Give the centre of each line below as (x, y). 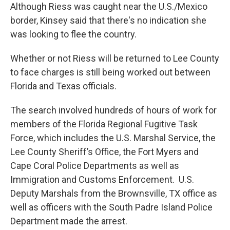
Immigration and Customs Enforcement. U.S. (102, 180)
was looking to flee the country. (73, 34)
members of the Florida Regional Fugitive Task (104, 124)
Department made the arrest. (69, 221)
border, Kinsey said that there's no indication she (108, 21)
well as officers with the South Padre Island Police (111, 207)
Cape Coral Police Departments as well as (95, 166)
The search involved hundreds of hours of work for (113, 110)
